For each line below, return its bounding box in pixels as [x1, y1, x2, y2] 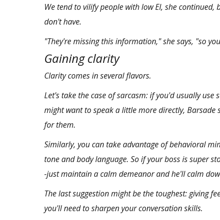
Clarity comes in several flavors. [44, 70, 151, 82]
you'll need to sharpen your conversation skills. [44, 203, 203, 214]
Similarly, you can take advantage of [44, 139, 169, 150]
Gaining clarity [44, 50, 119, 67]
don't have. [44, 16, 82, 27]
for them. [44, 119, 76, 131]
